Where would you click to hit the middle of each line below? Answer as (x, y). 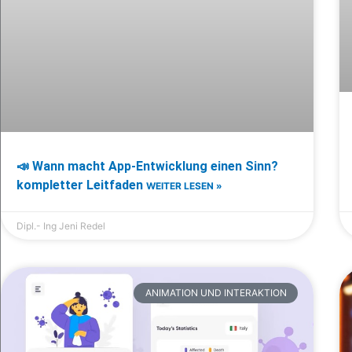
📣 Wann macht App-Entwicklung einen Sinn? (147, 166)
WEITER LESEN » (184, 185)
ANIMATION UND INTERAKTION (216, 292)
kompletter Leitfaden (81, 185)
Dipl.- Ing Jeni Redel (61, 225)
